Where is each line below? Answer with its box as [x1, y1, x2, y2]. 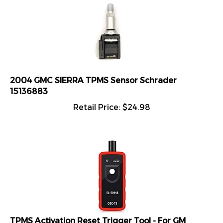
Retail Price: [73, 98, 120, 108]
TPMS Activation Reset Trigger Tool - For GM [10, 212, 186, 221]
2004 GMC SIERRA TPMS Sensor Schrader [10, 71, 177, 81]
